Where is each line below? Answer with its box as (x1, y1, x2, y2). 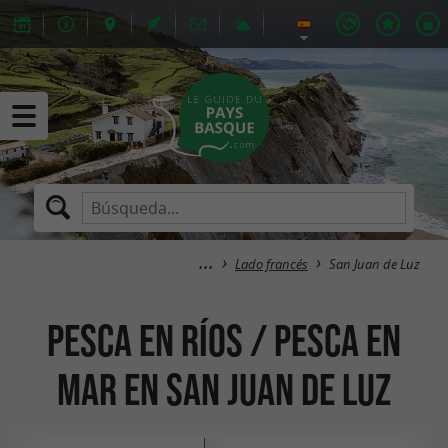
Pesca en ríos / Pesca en (47, 315, 401, 365)
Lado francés (235, 256, 308, 273)
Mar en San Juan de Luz (57, 364, 391, 414)
